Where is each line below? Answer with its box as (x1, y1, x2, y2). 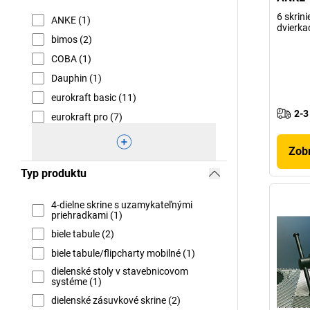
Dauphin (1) (51, 72, 102, 84)
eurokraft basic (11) (51, 91, 136, 103)
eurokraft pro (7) (51, 111, 122, 122)
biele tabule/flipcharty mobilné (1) (51, 247, 195, 259)
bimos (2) (51, 33, 92, 45)
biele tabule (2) (51, 228, 114, 239)
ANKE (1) (51, 14, 91, 26)
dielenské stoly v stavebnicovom (51, 266, 188, 277)
